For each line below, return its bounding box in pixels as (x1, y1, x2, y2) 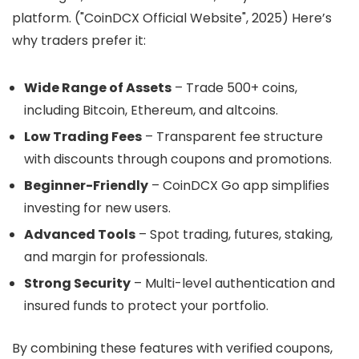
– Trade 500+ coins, (171, 79, 297, 98)
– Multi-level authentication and (131, 274, 335, 293)
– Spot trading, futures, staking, (135, 225, 333, 244)
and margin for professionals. (24, 248, 208, 267)
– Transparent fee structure (142, 127, 323, 147)
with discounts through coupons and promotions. (24, 150, 332, 169)
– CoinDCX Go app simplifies (148, 176, 329, 196)
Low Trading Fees (24, 127, 142, 147)
